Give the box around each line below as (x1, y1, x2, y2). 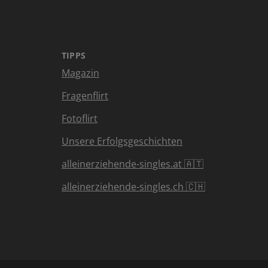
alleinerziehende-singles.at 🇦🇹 (62, 157, 203, 170)
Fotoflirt (62, 112, 98, 125)
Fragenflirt (62, 89, 108, 102)
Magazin (62, 66, 99, 80)
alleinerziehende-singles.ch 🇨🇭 (62, 180, 205, 193)
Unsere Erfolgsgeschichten (62, 135, 182, 148)
